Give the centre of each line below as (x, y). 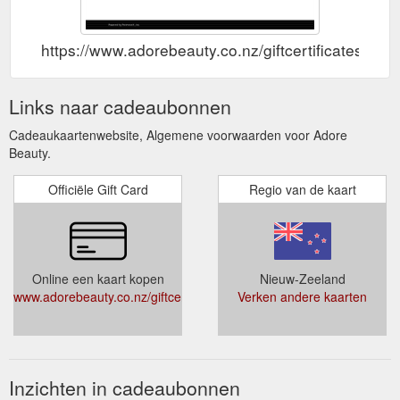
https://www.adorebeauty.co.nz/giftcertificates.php (217, 49)
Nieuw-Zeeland (302, 278)
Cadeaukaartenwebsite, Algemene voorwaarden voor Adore (178, 134)
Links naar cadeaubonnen (120, 106)
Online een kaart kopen (98, 278)
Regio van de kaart (302, 189)
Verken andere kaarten (302, 296)
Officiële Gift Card (98, 189)
